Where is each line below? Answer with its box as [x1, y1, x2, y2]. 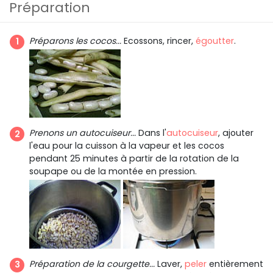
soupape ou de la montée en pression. [29, 165, 197, 178]
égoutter [196, 34, 234, 47]
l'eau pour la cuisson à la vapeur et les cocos [29, 140, 224, 152]
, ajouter [218, 127, 253, 140]
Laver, [155, 257, 185, 270]
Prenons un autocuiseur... [29, 127, 136, 140]
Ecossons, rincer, [121, 34, 196, 47]
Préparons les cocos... [29, 34, 121, 47]
